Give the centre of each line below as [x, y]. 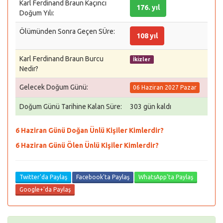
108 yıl [147, 36]
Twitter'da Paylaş [43, 177]
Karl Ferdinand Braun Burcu [61, 59]
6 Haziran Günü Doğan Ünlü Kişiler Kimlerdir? [90, 130]
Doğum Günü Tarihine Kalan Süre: [71, 107]
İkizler [142, 59]
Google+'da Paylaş [45, 189]
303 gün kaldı [151, 107]
